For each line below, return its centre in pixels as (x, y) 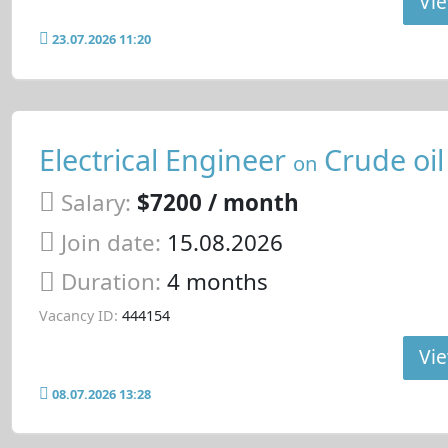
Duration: (113, 282)
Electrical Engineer (165, 160)
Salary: (95, 202)
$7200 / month (217, 202)
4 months (217, 282)
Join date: (110, 242)
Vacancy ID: (78, 316)
